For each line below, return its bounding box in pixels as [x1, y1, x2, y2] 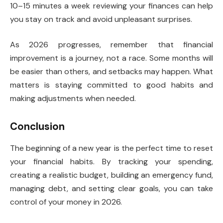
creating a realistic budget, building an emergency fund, [10, 170, 213, 181]
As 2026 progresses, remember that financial [10, 39, 213, 50]
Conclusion [10, 119, 65, 133]
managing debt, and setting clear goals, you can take [10, 183, 213, 194]
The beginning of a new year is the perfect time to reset [10, 143, 213, 154]
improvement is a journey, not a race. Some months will [10, 53, 213, 64]
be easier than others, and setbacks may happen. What [10, 66, 213, 77]
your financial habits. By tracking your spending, [10, 156, 213, 167]
